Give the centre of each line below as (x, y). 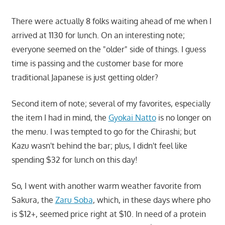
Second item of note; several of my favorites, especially (111, 104)
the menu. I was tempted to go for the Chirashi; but (104, 132)
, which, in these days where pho (151, 200)
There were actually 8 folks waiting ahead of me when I (111, 21)
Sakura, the (33, 200)
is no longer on (183, 118)
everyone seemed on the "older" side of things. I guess (108, 49)
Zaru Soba (74, 200)
